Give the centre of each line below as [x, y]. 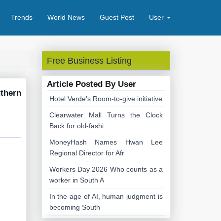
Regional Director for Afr [87, 153]
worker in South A [76, 180]
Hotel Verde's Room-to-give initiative [106, 99]
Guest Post [117, 17]
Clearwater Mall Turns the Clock [106, 115]
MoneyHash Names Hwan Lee [106, 142]
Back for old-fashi [76, 126]
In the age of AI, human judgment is [106, 196]
